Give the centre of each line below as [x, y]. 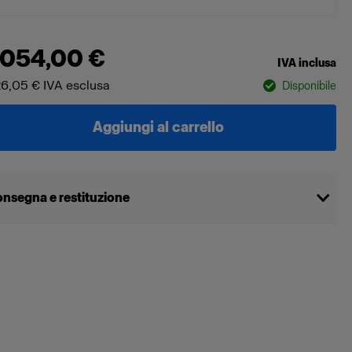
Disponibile [309, 86]
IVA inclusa [306, 63]
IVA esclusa [77, 85]
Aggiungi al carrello [158, 127]
